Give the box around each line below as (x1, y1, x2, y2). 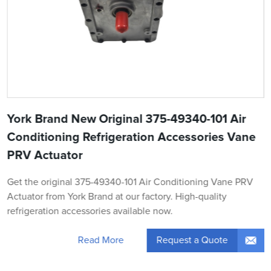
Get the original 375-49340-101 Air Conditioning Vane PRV (7, 177, 253, 187)
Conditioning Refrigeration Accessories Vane (7, 131, 256, 143)
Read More (77, 235, 124, 246)
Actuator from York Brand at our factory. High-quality (7, 191, 227, 201)
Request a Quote (156, 235, 228, 245)
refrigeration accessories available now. (7, 206, 173, 216)
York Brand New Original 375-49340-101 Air (7, 113, 246, 125)
